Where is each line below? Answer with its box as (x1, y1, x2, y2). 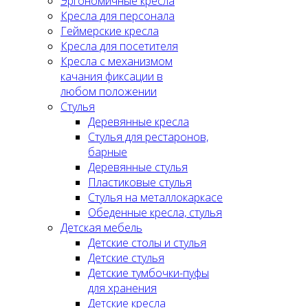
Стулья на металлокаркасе (88, 190, 223, 206)
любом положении (60, 84, 157, 100)
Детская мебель (60, 220, 142, 236)
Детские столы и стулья (88, 235, 206, 251)
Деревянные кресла (88, 114, 189, 130)
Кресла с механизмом (60, 54, 173, 69)
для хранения (88, 280, 157, 296)
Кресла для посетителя (60, 38, 178, 54)
